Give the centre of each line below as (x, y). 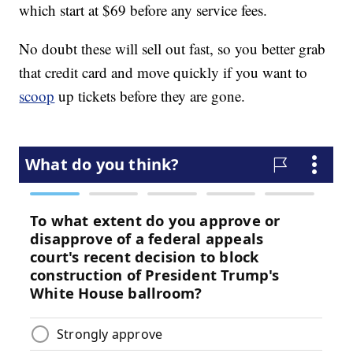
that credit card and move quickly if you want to (163, 72)
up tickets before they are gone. (150, 96)
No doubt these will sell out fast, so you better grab (173, 49)
